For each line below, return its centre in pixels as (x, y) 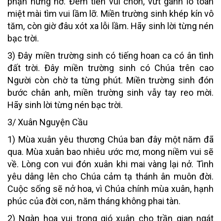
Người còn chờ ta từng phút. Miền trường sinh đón (110, 80)
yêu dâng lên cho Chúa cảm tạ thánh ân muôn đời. (110, 176)
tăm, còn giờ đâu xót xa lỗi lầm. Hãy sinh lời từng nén (110, 26)
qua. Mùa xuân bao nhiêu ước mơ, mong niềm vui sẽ (110, 151)
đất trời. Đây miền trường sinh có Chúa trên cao (110, 68)
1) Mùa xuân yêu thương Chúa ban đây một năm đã (110, 139)
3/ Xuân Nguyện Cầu (48, 122)
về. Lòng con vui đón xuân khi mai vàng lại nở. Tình (110, 164)
